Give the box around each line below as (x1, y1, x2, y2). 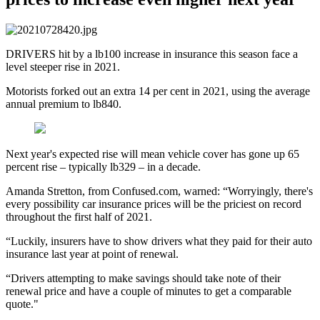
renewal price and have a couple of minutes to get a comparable (6, 284, 291, 297)
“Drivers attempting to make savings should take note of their (6, 271, 281, 284)
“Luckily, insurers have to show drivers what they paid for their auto (6, 234, 312, 247)
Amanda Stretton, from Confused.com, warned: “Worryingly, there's (6, 184, 313, 197)
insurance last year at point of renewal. (6, 247, 179, 260)
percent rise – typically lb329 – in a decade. (6, 160, 201, 173)
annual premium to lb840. (6, 97, 121, 110)
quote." (6, 297, 39, 310)
